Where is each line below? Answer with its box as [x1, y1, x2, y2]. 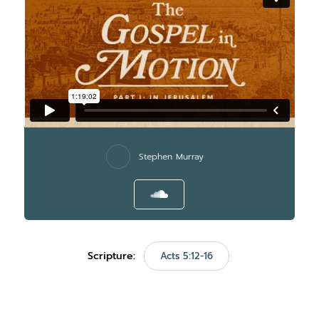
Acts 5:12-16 [159, 249, 213, 263]
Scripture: [87, 249, 139, 264]
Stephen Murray [139, 150, 204, 164]
